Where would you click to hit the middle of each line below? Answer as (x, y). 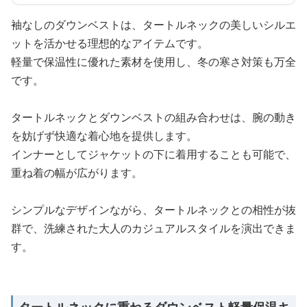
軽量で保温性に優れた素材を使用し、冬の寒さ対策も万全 (153, 62)
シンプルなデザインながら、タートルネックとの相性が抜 (153, 210)
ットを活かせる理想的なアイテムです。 (110, 43)
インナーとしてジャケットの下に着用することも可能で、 (153, 154)
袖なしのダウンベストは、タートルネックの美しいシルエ (153, 25)
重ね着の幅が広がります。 (77, 173)
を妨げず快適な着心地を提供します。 (104, 136)
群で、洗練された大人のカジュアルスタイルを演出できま (153, 228)
